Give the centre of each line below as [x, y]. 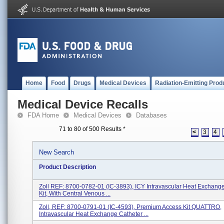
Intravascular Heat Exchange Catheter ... [94, 214]
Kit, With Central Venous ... [75, 193]
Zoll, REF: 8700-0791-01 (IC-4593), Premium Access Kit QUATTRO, [130, 207]
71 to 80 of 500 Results [91, 129]
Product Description [67, 167]
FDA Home [43, 115]
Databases [151, 115]
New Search [56, 152]
